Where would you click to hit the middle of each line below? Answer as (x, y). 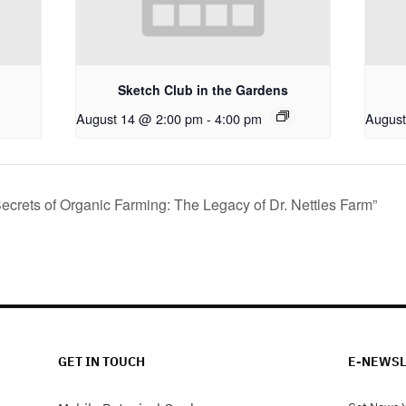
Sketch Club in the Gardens (203, 90)
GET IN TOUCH (101, 361)
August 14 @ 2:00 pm (139, 119)
